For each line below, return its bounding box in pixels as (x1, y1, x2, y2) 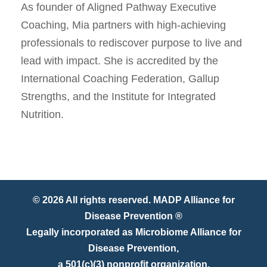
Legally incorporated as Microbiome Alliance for (26, 226, 241, 237)
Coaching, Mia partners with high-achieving (21, 18, 226, 31)
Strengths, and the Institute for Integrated (21, 90, 216, 103)
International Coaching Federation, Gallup (21, 72, 219, 85)
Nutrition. (21, 108, 64, 120)
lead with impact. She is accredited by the (21, 54, 218, 67)
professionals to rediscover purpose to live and (21, 36, 242, 49)
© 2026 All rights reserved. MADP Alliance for (32, 194, 235, 205)
